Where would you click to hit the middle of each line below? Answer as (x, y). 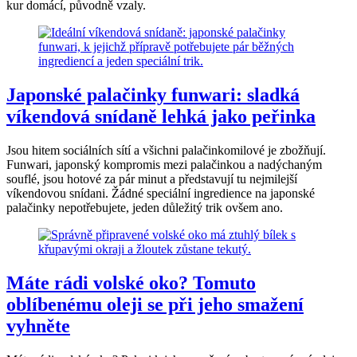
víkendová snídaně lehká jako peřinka (161, 116)
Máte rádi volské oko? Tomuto (131, 282)
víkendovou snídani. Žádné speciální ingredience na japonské (161, 193)
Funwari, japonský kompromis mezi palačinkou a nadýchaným (164, 164)
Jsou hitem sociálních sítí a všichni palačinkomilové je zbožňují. (166, 150)
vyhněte (38, 326)
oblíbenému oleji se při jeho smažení (155, 304)
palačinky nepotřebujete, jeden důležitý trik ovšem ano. (145, 207)
